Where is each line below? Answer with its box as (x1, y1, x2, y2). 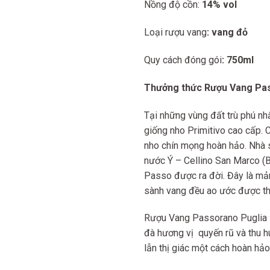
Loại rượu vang (144, 27, 207, 39)
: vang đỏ (207, 27, 248, 39)
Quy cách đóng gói (144, 54, 222, 66)
